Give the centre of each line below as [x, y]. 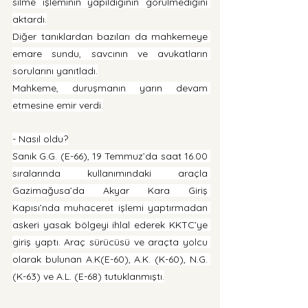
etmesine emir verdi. [58, 106]
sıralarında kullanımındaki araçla [110, 174]
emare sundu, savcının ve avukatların [110, 54]
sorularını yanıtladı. [55, 71]
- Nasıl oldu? [40, 139]
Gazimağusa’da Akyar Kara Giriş [110, 191]
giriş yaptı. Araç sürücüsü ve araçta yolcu [110, 242]
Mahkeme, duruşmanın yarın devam [110, 88]
